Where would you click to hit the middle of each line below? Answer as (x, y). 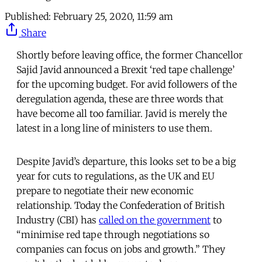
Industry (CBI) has (58, 220)
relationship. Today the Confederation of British (121, 205)
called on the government (155, 220)
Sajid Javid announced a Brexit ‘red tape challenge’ (125, 69)
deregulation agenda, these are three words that (120, 99)
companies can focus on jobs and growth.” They (121, 249)
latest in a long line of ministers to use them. (114, 128)
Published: (28, 16)
